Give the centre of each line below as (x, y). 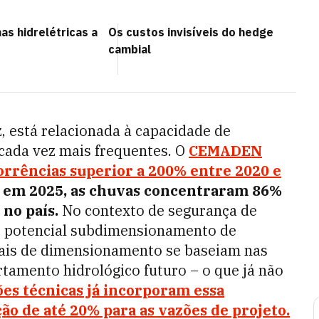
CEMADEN (225, 151)
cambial (130, 49)
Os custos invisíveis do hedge (191, 32)
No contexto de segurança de (158, 210)
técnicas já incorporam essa (122, 290)
